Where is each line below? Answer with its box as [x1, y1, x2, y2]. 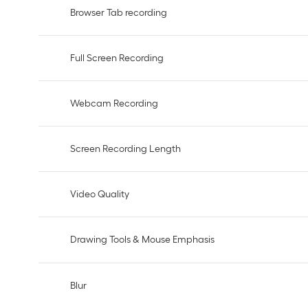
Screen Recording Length [70, 143, 181, 155]
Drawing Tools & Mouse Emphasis [70, 234, 215, 245]
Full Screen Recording [70, 52, 164, 63]
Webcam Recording [70, 97, 159, 109]
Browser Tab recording [70, 6, 168, 18]
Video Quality [70, 188, 130, 200]
